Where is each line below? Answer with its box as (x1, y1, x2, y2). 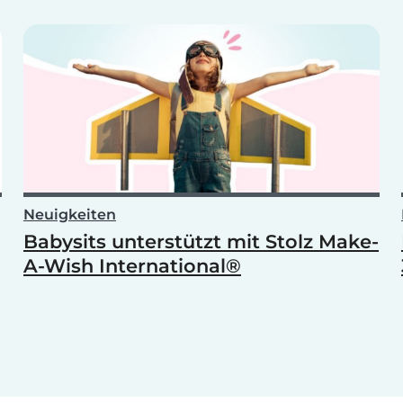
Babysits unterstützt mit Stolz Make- (23, 230, 379, 254)
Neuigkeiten (23, 206, 116, 224)
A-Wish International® (23, 255, 241, 278)
